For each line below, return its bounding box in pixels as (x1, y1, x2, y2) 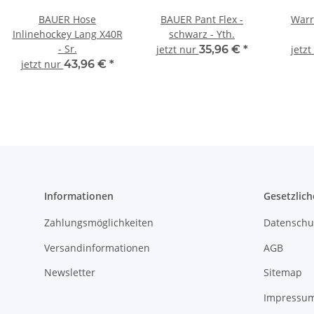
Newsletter (44, 266, 95, 280)
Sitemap (263, 266, 302, 280)
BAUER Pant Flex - (161, 13, 243, 27)
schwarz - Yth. (169, 27, 235, 41)
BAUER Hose (39, 13, 96, 27)
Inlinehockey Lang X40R (12, 27, 123, 41)
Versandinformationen (44, 240, 150, 254)
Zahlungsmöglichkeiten (44, 216, 153, 230)
